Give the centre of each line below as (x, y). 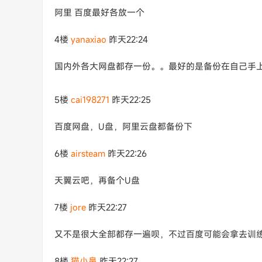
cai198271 (90, 99)
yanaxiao (89, 39)
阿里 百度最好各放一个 (99, 12)
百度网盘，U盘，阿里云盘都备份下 (123, 126)
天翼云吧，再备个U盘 (97, 180)
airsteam (88, 153)
